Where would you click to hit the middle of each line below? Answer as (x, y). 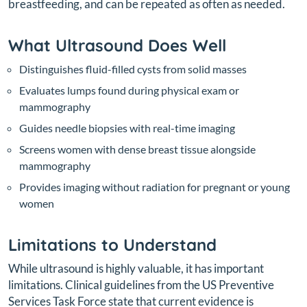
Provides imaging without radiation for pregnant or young (155, 186)
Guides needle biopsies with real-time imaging (127, 127)
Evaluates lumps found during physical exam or (129, 90)
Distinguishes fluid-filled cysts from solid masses (133, 69)
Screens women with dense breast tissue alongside (137, 149)
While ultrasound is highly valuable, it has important (136, 268)
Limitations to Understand (112, 244)
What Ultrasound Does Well (117, 45)
